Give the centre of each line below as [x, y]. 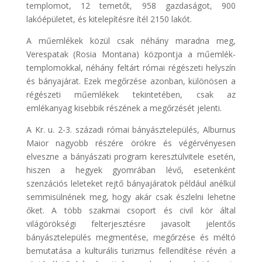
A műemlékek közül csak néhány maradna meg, [131, 40]
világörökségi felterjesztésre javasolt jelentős [131, 223]
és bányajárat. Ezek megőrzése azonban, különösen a [131, 81]
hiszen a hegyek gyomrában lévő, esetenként [131, 170]
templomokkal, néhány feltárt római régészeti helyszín [131, 67]
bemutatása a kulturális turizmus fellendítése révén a [131, 250]
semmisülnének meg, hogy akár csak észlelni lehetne [131, 196]
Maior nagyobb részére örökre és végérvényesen [131, 143]
